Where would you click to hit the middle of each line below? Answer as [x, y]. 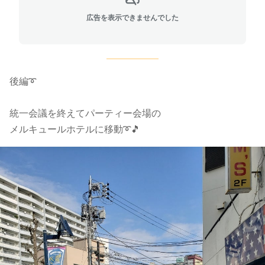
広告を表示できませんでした [132, 17]
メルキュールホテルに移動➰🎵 [75, 129]
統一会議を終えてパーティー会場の [85, 113]
